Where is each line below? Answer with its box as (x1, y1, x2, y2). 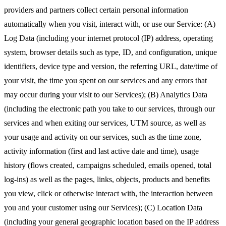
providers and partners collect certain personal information (4, 6, 188, 15)
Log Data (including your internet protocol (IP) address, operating (4, 34, 213, 43)
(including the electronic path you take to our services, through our (4, 104, 215, 114)
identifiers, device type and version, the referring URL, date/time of (4, 62, 217, 71)
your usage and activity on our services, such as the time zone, (4, 133, 201, 142)
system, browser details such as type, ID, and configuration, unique (4, 48, 217, 57)
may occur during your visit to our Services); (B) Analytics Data (4, 90, 207, 99)
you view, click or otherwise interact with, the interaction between (4, 189, 213, 198)
